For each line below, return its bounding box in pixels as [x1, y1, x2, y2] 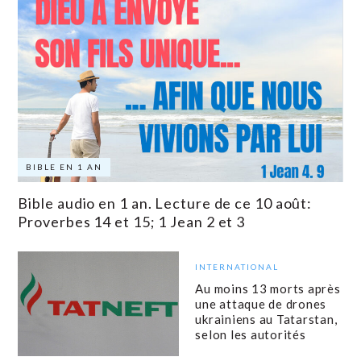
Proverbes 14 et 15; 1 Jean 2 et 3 [18, 213, 246, 231]
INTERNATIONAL [195, 261, 280, 272]
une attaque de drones [195, 296, 327, 311]
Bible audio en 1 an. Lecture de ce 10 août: [18, 194, 313, 213]
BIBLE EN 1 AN [26, 162, 103, 172]
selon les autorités [195, 326, 306, 342]
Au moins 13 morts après [195, 280, 341, 296]
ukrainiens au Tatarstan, [195, 311, 338, 326]
